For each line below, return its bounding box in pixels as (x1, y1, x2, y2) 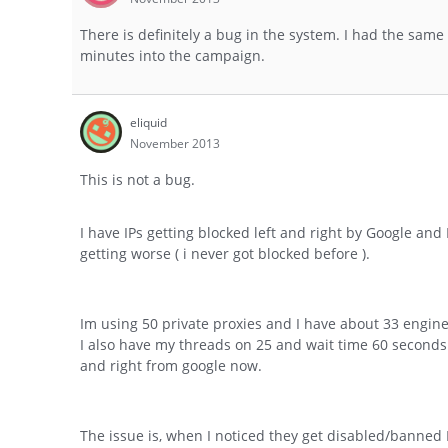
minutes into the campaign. (80, 46, 265, 66)
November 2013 (130, 135, 220, 153)
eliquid (130, 114, 167, 132)
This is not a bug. (80, 170, 195, 190)
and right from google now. (80, 355, 262, 375)
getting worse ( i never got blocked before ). (80, 243, 370, 263)
